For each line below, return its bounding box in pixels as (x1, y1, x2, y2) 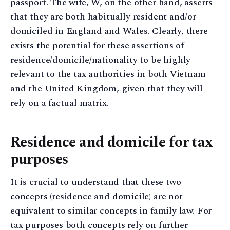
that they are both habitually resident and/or (10, 9, 196, 24)
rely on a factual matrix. (10, 95, 109, 110)
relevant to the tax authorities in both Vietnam (10, 67, 206, 81)
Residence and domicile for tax (10, 131, 213, 154)
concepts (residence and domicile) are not (10, 189, 183, 204)
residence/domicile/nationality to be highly (10, 52, 191, 67)
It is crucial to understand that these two (10, 175, 181, 189)
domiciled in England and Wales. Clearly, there (10, 24, 208, 38)
